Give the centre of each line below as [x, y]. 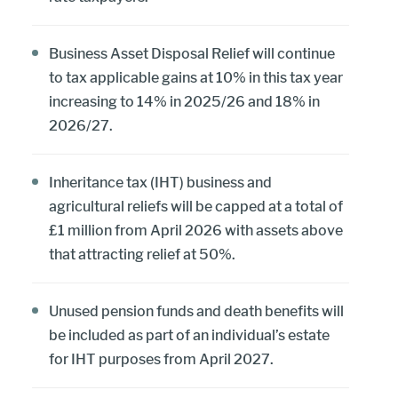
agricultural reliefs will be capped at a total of [196, 206]
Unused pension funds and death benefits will [196, 311]
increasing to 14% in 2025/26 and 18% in [184, 101]
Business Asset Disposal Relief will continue [192, 53]
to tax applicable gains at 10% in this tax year [196, 77]
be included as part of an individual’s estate [189, 335]
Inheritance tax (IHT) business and [160, 182]
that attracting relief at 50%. [142, 254]
